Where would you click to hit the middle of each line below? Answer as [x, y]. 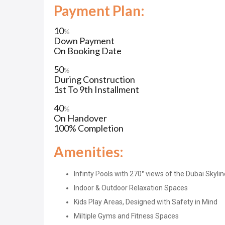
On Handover [80, 118]
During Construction [94, 80]
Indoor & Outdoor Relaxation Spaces [131, 188]
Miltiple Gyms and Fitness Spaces [126, 216]
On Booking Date [88, 51]
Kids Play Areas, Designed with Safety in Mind [146, 202]
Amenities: [89, 152]
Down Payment [84, 41]
